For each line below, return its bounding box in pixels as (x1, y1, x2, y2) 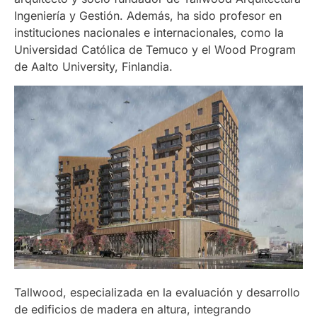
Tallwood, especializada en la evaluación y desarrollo (14, 284, 300, 299)
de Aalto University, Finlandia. (14, 59, 173, 74)
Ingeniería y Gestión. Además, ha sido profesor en (14, 8, 282, 23)
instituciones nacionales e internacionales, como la (14, 25, 284, 40)
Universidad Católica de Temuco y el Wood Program (14, 42, 296, 57)
